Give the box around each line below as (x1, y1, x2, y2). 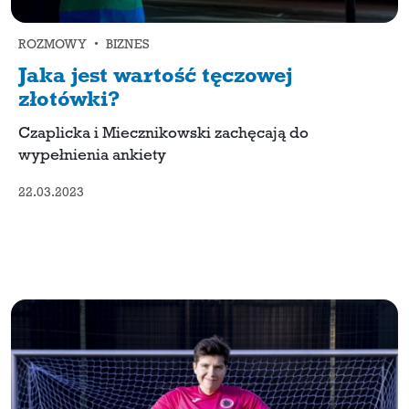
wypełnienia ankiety (18, 149, 166, 164)
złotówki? (18, 91, 120, 112)
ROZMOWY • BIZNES (18, 39, 149, 52)
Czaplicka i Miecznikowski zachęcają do (18, 127, 309, 142)
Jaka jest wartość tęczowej (18, 68, 292, 89)
